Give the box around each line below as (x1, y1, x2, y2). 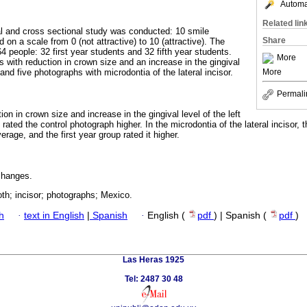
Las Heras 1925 (123, 255, 184, 265)
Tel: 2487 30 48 (124, 274, 183, 284)
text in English (24, 210, 84, 221)
